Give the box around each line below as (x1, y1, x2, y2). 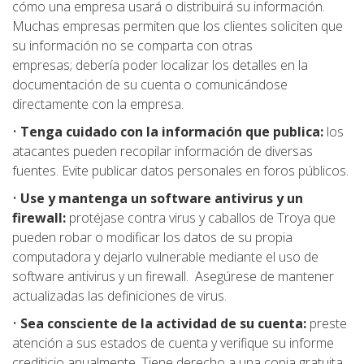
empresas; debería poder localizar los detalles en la (12, 56, 308, 75)
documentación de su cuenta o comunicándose (12, 76, 288, 94)
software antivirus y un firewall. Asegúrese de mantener (12, 267, 334, 286)
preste (306, 314, 347, 333)
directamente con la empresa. (12, 95, 184, 114)
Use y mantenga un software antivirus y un (20, 189, 303, 208)
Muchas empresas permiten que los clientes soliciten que (12, 17, 343, 36)
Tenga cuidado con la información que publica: (20, 123, 323, 141)
